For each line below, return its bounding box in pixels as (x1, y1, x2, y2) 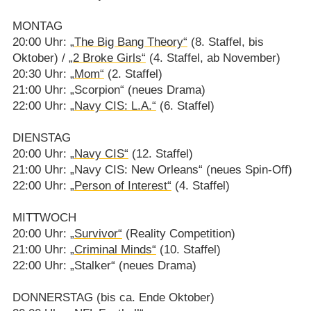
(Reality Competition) (121, 227, 235, 241)
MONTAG (12, 19, 62, 33)
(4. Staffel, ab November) (145, 51, 280, 65)
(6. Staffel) (155, 99, 215, 113)
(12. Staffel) (128, 147, 193, 161)
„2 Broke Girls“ (68, 51, 146, 65)
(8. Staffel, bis (187, 35, 264, 49)
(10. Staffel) (155, 243, 221, 257)
